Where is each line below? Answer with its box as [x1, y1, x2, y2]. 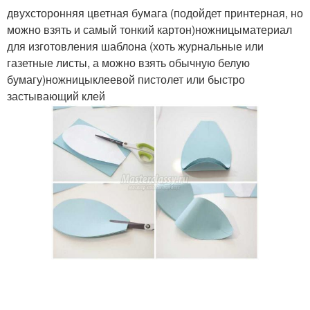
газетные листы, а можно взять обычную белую [7, 55, 250, 71]
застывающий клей [7, 88, 105, 104]
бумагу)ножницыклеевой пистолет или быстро [7, 71, 245, 87]
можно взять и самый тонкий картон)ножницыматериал [7, 21, 292, 37]
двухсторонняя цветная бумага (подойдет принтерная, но [7, 5, 303, 21]
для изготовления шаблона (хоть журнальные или [7, 38, 264, 54]
